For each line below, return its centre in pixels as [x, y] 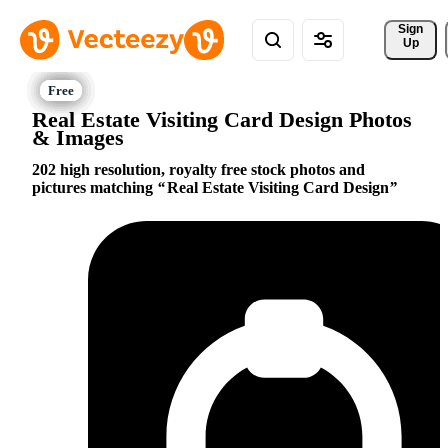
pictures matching [94, 188]
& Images [78, 137]
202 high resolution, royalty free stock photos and [198, 170]
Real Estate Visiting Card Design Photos [222, 119]
